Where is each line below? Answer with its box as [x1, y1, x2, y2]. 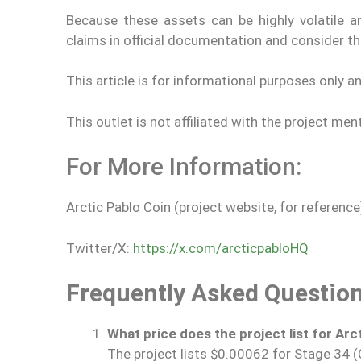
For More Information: [66, 152, 301, 180]
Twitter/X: [66, 239, 133, 256]
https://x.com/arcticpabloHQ [133, 239, 309, 256]
